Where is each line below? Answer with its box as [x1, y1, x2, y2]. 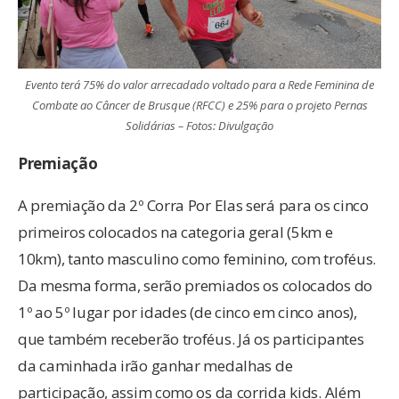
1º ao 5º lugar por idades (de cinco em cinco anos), [18, 301, 357, 322]
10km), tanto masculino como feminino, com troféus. [18, 248, 377, 269]
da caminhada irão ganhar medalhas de [18, 354, 293, 376]
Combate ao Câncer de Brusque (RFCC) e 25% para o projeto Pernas [31, 96, 368, 113]
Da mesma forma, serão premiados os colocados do [18, 274, 372, 296]
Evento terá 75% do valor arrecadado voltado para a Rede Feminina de [25, 76, 374, 93]
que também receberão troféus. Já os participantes [18, 328, 364, 349]
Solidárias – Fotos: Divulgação [126, 117, 273, 134]
